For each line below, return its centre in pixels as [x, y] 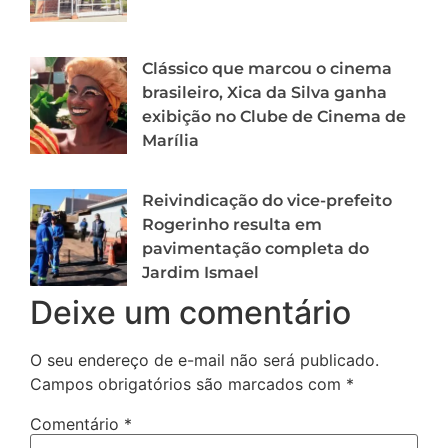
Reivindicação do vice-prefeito [267, 200]
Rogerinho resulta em [232, 224]
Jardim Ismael [200, 272]
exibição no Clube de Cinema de [274, 116]
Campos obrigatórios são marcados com [188, 383]
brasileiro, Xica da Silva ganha [264, 92]
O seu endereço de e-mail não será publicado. [204, 359]
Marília [170, 140]
